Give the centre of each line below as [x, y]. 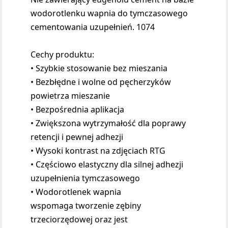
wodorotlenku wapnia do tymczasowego [109, 13]
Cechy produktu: [63, 54]
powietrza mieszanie [70, 96]
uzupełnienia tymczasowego [85, 178]
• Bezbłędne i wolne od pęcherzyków [101, 82]
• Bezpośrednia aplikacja [78, 109]
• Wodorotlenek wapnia [76, 192]
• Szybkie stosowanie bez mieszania [99, 68]
